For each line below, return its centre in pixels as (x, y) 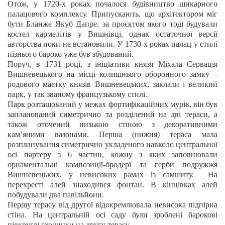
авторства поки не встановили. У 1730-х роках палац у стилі (113, 44)
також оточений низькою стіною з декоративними (113, 124)
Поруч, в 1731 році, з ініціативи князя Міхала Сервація (113, 64)
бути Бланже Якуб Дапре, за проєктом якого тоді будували (113, 24)
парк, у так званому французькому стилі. (77, 94)
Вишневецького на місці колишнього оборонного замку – (113, 74)
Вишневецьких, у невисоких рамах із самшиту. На (113, 175)
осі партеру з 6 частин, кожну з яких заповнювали (113, 154)
